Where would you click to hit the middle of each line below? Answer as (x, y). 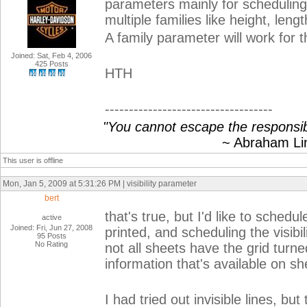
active (52, 217)
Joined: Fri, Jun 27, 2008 (52, 228)
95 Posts (52, 236)
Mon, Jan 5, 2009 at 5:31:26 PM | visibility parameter (100, 184)
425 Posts (52, 64)
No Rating (52, 244)
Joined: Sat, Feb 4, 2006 (52, 56)
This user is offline (33, 160)
